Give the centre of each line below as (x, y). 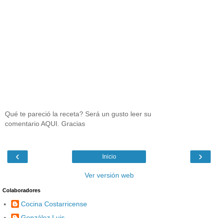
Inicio (109, 156)
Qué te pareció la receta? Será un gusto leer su (78, 114)
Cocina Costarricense (54, 204)
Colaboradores (21, 190)
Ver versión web (109, 175)
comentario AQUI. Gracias (45, 124)
